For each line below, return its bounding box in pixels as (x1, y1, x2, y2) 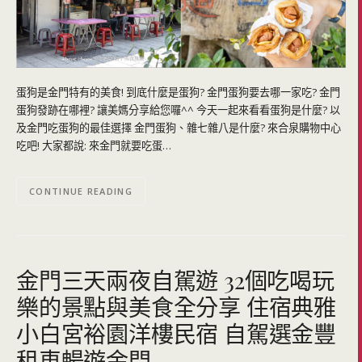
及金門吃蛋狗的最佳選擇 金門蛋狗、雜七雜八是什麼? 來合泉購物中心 (16, 120, 341, 135)
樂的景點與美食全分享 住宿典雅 (16, 291, 336, 322)
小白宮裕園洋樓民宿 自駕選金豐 (16, 318, 336, 348)
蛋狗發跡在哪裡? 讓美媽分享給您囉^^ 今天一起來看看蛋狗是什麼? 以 (16, 102, 340, 117)
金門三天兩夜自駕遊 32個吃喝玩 (16, 264, 335, 295)
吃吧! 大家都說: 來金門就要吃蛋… (16, 137, 171, 153)
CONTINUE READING (29, 184, 133, 197)
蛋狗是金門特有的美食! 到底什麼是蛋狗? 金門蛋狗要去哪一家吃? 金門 (16, 84, 340, 99)
